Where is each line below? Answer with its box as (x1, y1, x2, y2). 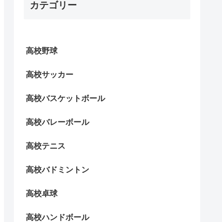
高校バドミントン (26, 166, 89, 174)
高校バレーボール (26, 118, 89, 126)
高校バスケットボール (26, 94, 105, 103)
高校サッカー (26, 70, 73, 79)
